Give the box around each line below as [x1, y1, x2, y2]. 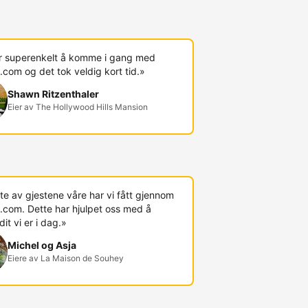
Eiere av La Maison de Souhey [7, 253, 124, 263]
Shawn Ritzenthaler [7, 88, 99, 100]
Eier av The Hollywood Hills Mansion [7, 102, 148, 112]
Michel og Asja [7, 239, 76, 251]
